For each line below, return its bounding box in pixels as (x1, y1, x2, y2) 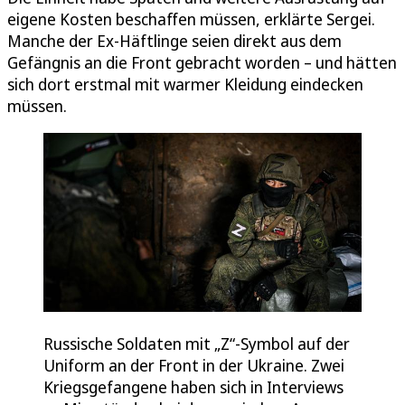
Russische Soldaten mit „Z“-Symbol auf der (43, 332, 350, 354)
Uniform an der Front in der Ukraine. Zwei (43, 353, 344, 376)
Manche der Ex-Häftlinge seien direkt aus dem (7, 29, 342, 52)
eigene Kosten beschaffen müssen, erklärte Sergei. (7, 7, 375, 30)
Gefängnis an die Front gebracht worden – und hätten (7, 51, 397, 73)
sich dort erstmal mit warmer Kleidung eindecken (7, 72, 363, 95)
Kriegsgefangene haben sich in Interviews (43, 375, 344, 398)
